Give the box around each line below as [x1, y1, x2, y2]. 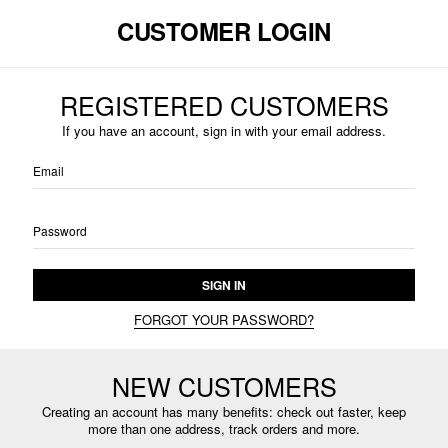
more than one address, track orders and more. [88, 419, 360, 438]
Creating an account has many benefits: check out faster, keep [42, 402, 406, 421]
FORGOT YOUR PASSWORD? [134, 310, 314, 329]
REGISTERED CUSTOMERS [59, 87, 389, 123]
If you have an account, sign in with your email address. [62, 121, 386, 140]
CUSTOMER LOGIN [117, 14, 331, 48]
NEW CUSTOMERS [111, 368, 337, 404]
